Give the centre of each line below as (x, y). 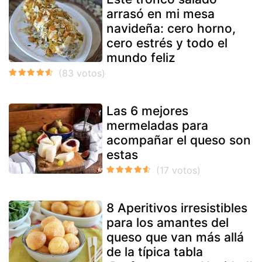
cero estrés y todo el (167, 43)
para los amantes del (168, 222)
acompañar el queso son (179, 140)
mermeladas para (157, 125)
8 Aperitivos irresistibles (177, 208)
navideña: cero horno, (171, 28)
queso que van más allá (175, 237)
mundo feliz (141, 57)
